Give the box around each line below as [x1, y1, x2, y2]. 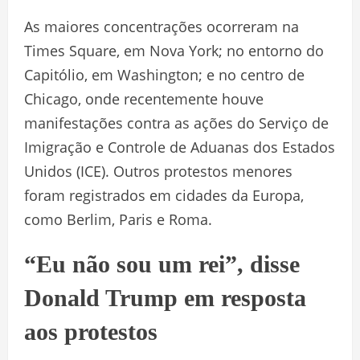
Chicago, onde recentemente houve [24, 89, 264, 109]
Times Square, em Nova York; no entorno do [24, 41, 324, 61]
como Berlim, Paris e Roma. [24, 210, 212, 230]
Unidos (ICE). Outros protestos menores [24, 162, 292, 182]
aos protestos [24, 318, 157, 346]
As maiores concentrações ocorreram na [24, 17, 299, 37]
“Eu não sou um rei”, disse [24, 251, 300, 278]
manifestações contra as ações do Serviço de [24, 113, 329, 133]
